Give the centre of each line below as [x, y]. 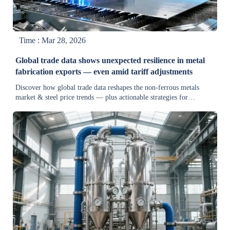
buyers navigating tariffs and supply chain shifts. [86, 117]
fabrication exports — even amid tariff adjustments [104, 72]
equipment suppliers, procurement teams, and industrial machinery [112, 107]
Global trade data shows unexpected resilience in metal [110, 61]
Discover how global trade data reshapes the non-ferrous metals [108, 88]
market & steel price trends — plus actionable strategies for [102, 98]
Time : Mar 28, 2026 [53, 41]
